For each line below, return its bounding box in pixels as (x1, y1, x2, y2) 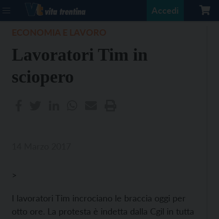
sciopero (12, 67, 74, 87)
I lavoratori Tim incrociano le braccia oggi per (12, 193, 186, 203)
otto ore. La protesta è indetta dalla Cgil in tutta (12, 206, 194, 217)
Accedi (152, 5, 179, 16)
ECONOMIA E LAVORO (12, 27, 107, 38)
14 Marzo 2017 (12, 141, 71, 152)
